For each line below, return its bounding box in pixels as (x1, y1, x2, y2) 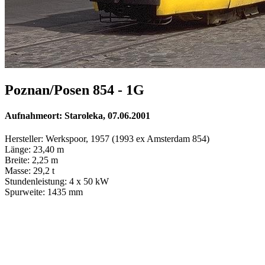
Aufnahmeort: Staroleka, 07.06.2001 (5, 111, 150, 121)
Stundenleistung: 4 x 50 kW (5, 176, 109, 187)
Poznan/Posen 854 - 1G (5, 82, 144, 98)
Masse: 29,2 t (5, 166, 54, 176)
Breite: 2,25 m (5, 155, 58, 166)
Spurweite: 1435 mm (5, 187, 83, 198)
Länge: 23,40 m (5, 144, 64, 155)
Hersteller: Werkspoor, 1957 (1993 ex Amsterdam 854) (5, 134, 209, 144)
